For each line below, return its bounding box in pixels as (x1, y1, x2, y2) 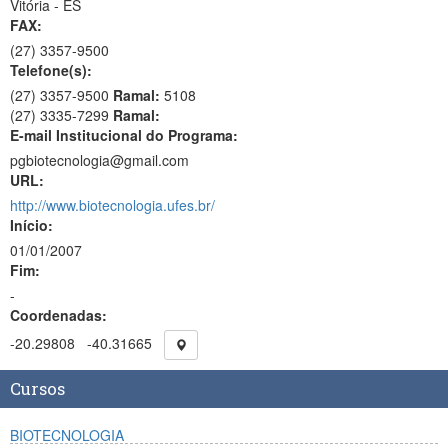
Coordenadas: (10, 305, 107, 325)
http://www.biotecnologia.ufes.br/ (10, 195, 215, 215)
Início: (10, 215, 53, 235)
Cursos (10, 377, 65, 400)
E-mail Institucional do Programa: (10, 125, 238, 145)
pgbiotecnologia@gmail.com (10, 150, 189, 170)
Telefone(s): (10, 60, 92, 80)
